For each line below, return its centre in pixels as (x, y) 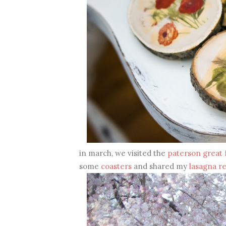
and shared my (160, 166)
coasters (116, 166)
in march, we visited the (124, 153)
